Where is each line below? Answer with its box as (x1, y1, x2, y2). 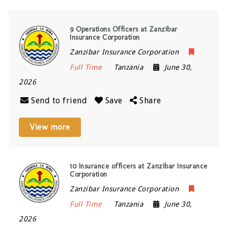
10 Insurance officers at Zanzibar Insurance (70, 161, 208, 170)
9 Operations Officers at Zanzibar (70, 24, 178, 34)
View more (30, 122, 70, 132)
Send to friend (31, 95, 88, 105)
